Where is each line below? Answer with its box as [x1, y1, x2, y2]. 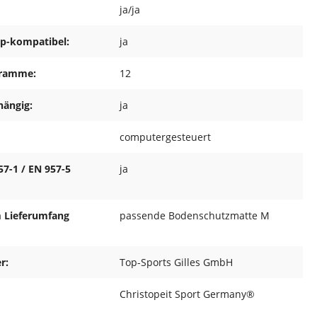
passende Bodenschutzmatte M [120, 209, 270, 223]
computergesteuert [120, 130, 211, 144]
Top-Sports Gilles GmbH [120, 255, 233, 270]
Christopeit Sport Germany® [120, 287, 255, 301]
